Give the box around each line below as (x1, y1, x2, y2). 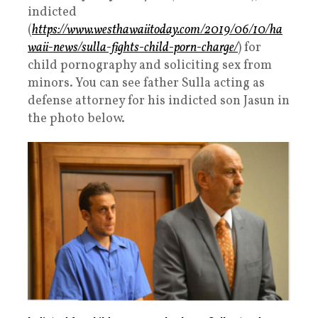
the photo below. (28, 109, 125, 128)
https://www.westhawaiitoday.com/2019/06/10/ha (32, 21, 283, 39)
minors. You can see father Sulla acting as (28, 74, 265, 92)
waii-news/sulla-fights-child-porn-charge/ (28, 38, 238, 57)
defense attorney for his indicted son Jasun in (28, 92, 290, 110)
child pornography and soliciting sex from (28, 56, 272, 75)
